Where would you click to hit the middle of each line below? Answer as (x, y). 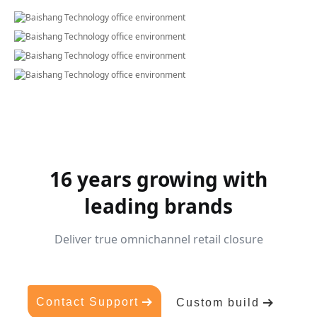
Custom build (218, 302)
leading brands (158, 206)
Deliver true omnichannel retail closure (158, 239)
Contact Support (87, 302)
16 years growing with (158, 179)
